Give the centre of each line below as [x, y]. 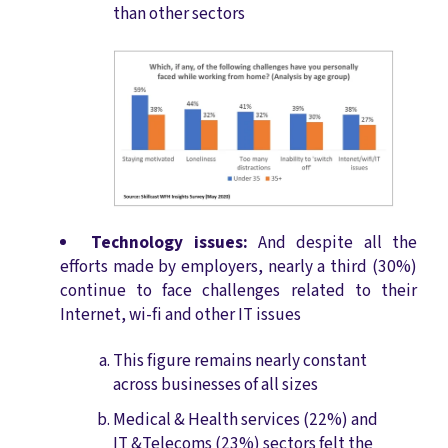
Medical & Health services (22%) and [245, 420]
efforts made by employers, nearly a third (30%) [238, 266]
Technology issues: [175, 242]
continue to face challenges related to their [238, 290]
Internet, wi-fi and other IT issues [180, 314]
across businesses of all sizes [215, 385]
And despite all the [337, 242]
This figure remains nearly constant [239, 361]
